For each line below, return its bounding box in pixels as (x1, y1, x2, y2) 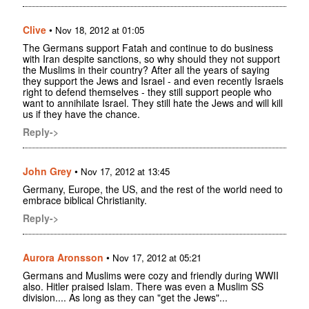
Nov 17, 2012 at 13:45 (81, 164, 170, 178)
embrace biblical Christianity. (23, 192, 147, 207)
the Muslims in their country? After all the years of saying (23, 62, 270, 77)
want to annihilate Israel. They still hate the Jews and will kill (23, 95, 283, 110)
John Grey (23, 163, 72, 178)
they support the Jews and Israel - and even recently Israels (23, 73, 283, 88)
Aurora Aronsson (23, 250, 103, 264)
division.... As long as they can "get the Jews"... (23, 290, 228, 304)
